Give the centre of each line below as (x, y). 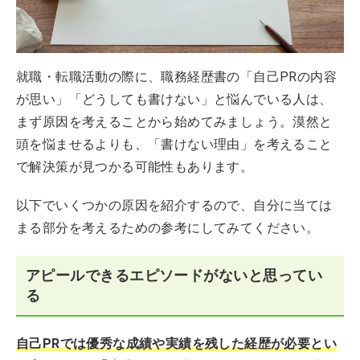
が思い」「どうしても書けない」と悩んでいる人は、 (174, 100)
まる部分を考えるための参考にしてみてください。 (168, 228)
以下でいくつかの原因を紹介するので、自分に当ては (174, 206)
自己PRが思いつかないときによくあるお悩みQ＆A (164, 55)
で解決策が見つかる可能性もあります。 (135, 167)
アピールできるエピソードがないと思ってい (174, 276)
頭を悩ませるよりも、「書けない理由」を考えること (174, 145)
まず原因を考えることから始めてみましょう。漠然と (174, 122)
